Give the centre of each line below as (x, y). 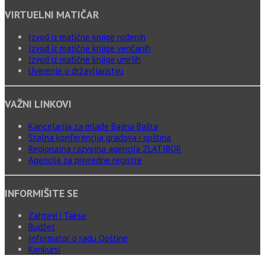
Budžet (42, 227)
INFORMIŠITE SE (41, 193)
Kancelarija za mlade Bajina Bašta (93, 127)
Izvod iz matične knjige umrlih (85, 60)
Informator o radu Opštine (78, 238)
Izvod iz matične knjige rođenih (87, 37)
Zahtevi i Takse (57, 216)
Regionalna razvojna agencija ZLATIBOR (105, 149)
